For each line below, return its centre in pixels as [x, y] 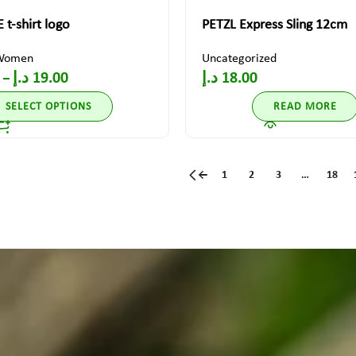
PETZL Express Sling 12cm [274, 25]
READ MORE [306, 106]
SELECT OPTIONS [48, 106]
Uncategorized [239, 59]
